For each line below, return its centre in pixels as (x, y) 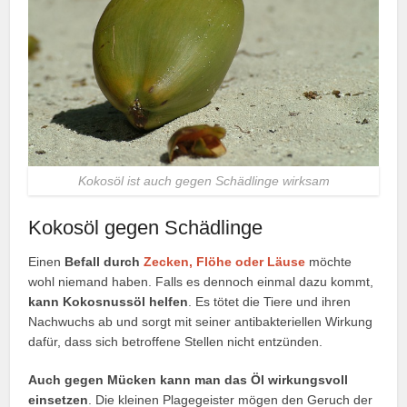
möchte (329, 262)
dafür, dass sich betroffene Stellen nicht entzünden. (176, 342)
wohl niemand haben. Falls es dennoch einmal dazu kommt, (201, 282)
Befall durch (104, 262)
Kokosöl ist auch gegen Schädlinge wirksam (203, 181)
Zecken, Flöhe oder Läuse (225, 262)
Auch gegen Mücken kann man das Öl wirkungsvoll (189, 380)
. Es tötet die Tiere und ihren (270, 302)
